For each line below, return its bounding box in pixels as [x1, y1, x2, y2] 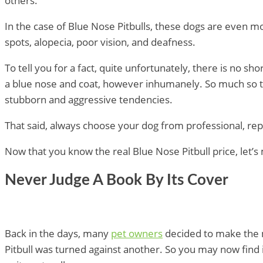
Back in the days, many [5, 227, 111, 241]
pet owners [111, 227, 163, 241]
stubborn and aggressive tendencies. [5, 93, 173, 107]
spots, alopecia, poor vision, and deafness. [5, 35, 195, 49]
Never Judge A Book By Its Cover [5, 173, 228, 188]
